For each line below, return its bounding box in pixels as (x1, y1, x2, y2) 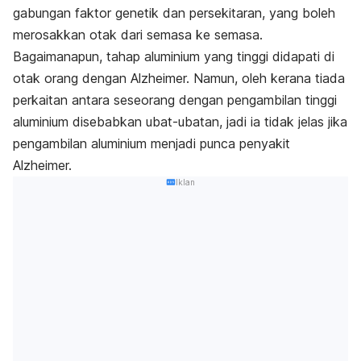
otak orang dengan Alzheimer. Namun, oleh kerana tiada (13, 70, 345, 87)
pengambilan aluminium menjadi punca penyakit (13, 135, 290, 152)
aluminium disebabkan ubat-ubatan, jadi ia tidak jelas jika (13, 114, 347, 131)
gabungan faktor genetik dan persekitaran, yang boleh (13, 5, 335, 22)
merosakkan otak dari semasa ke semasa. (13, 27, 263, 44)
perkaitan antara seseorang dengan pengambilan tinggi (13, 92, 337, 109)
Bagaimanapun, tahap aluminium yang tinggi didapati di (13, 48, 334, 65)
